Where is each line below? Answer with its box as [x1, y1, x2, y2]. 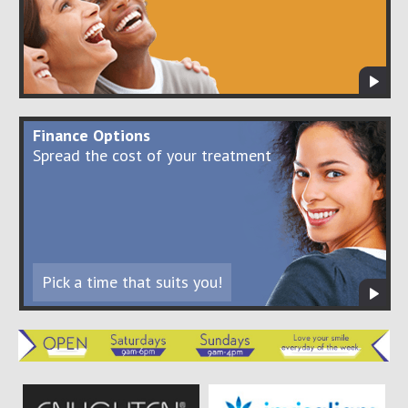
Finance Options [33, 125, 150, 146]
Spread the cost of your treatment [33, 145, 271, 166]
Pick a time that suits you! [42, 271, 222, 292]
